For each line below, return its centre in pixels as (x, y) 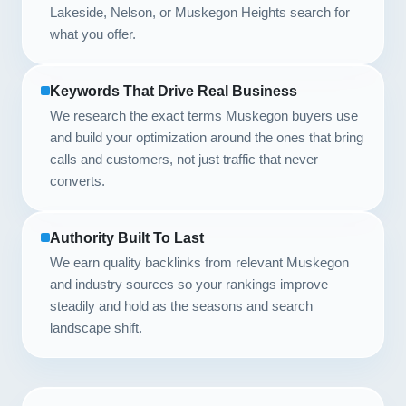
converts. (77, 181)
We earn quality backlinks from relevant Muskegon (199, 262)
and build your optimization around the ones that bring (207, 137)
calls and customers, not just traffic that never (184, 159)
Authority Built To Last (127, 238)
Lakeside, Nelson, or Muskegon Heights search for (200, 12)
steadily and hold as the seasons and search (181, 306)
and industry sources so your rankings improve (189, 284)
